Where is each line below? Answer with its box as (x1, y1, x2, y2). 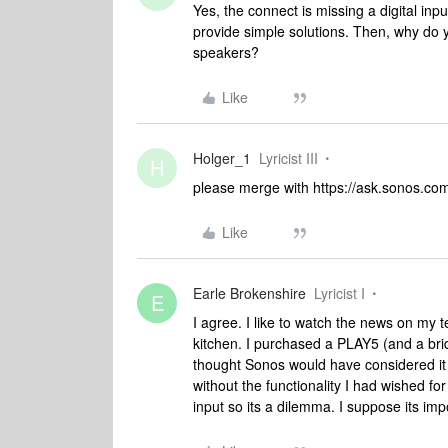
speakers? (193, 42, 259, 62)
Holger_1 (193, 148, 251, 168)
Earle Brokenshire (193, 283, 306, 303)
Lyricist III (259, 148, 318, 168)
